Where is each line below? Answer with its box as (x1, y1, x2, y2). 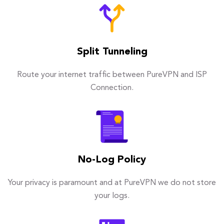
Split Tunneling (76, 47, 147, 57)
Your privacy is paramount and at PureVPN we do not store (8, 179, 216, 187)
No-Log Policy (78, 155, 146, 165)
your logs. (94, 192, 129, 200)
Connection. (90, 84, 133, 92)
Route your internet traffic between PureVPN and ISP (17, 71, 207, 79)
